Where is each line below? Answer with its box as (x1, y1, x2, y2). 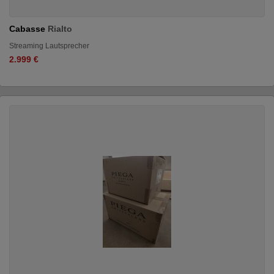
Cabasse (9, 23, 48, 34)
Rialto (48, 23, 72, 34)
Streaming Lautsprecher (9, 41, 89, 50)
